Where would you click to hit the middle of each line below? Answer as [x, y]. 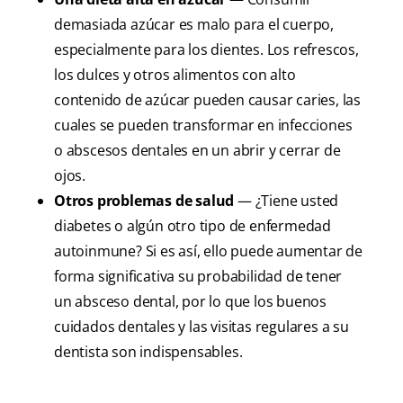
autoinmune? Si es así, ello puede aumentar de [208, 251]
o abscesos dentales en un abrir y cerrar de [197, 151]
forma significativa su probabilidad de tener [198, 277]
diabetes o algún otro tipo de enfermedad [193, 226]
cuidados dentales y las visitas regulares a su [201, 327]
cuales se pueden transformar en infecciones [203, 125]
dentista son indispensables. [148, 352]
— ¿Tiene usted [287, 201]
